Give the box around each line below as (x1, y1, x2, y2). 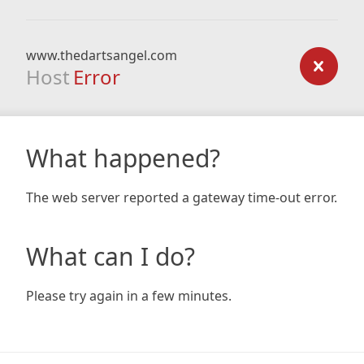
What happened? (26, 141, 220, 175)
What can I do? (26, 240, 195, 273)
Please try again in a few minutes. (26, 287, 232, 305)
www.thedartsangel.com (26, 46, 177, 64)
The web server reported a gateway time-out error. (26, 188, 337, 206)
